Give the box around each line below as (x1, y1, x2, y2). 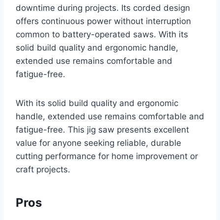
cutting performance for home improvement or (16, 151, 198, 161)
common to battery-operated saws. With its (16, 29, 188, 39)
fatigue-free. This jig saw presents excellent (16, 124, 189, 135)
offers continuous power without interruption (16, 16, 191, 26)
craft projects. (16, 164, 70, 174)
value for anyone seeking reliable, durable (16, 137, 181, 148)
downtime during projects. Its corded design (16, 2, 190, 13)
